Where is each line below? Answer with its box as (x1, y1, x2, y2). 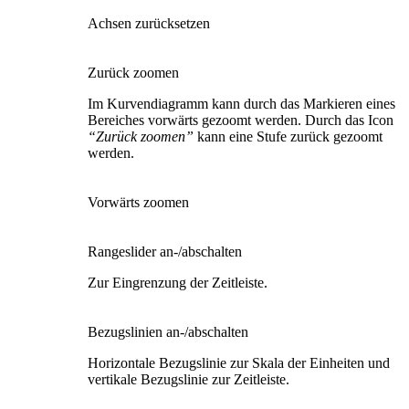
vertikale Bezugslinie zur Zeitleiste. (88, 372, 289, 388)
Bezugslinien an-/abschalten (88, 324, 248, 341)
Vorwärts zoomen (88, 194, 189, 211)
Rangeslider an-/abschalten (88, 244, 242, 260)
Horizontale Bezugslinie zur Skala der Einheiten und (88, 355, 390, 372)
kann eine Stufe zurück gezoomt (197, 129, 383, 145)
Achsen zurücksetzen (88, 16, 210, 32)
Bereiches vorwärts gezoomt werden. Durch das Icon (88, 112, 393, 129)
